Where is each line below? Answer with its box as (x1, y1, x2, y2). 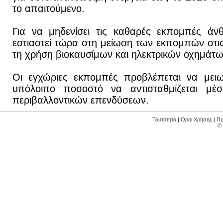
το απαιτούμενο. (12, 3, 85, 14)
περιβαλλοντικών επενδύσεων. (12, 95, 149, 106)
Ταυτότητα (152, 116, 176, 122)
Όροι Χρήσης (181, 116, 212, 122)
